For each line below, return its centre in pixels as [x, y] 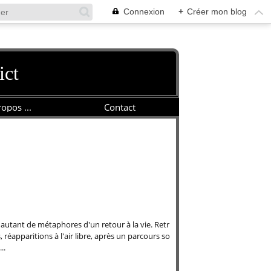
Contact [120, 107]
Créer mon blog [217, 11]
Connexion [144, 11]
